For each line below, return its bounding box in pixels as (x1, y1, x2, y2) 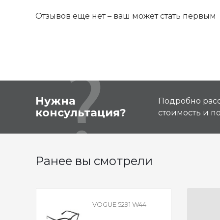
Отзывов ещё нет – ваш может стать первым (35, 11, 216, 21)
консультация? (35, 106, 126, 119)
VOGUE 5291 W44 (92, 200, 146, 208)
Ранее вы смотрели (35, 154, 153, 168)
